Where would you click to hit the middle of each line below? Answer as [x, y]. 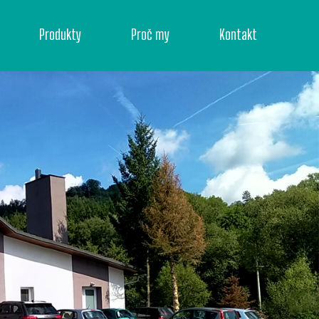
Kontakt [238, 34]
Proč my [150, 34]
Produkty [60, 34]
